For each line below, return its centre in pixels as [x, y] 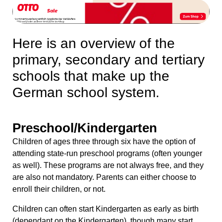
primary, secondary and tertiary [109, 60]
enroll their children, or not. [59, 189]
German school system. [86, 93]
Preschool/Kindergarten [85, 128]
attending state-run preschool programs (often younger [107, 154]
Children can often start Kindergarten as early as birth [106, 209]
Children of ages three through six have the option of [104, 142]
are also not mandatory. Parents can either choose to [104, 177]
